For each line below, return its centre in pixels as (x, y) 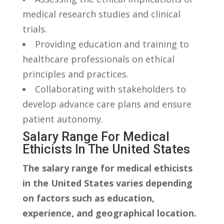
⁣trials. (34, 29)
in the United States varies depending (107, 183)
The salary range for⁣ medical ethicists (107, 168)
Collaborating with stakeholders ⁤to (110, 89)
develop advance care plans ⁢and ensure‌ (107, 104)
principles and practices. (75, 74)
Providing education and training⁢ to (112, 44)
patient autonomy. (62, 119)
